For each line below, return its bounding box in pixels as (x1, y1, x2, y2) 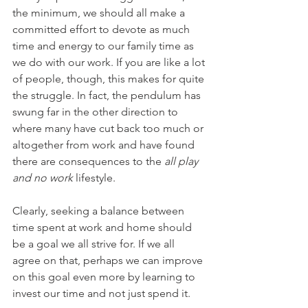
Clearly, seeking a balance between (12, 204, 187, 217)
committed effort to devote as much (12, 23, 192, 36)
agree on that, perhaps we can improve (12, 254, 206, 267)
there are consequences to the (12, 155, 164, 168)
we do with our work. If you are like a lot (12, 56, 208, 69)
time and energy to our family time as (12, 39, 197, 52)
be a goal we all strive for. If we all (12, 237, 177, 250)
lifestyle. (73, 171, 115, 184)
